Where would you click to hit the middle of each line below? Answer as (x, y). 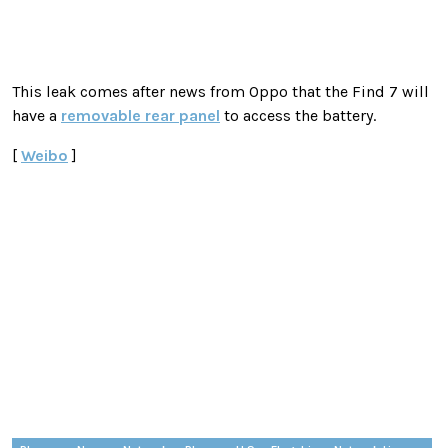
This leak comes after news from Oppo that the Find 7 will (220, 91)
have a (36, 115)
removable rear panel (140, 115)
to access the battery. (298, 115)
